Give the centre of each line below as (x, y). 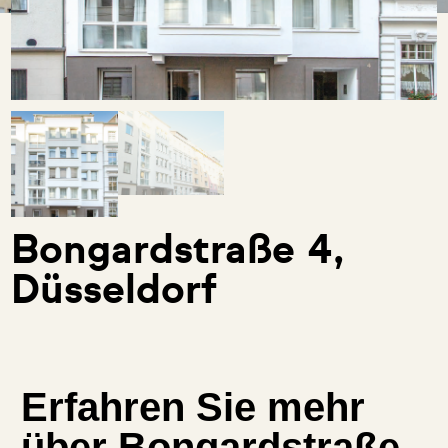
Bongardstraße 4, (178, 251)
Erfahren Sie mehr (192, 407)
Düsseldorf (114, 291)
